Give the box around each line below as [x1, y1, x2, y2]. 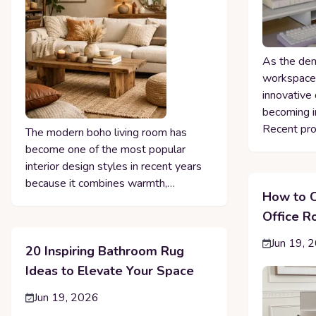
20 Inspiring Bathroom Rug [25, 243, 184, 260]
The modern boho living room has [25, 125, 187, 140]
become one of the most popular [25, 142, 186, 157]
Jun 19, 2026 [34, 290, 99, 305]
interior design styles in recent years [25, 159, 202, 174]
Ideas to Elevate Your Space [25, 262, 194, 279]
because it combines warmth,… [25, 176, 175, 191]
